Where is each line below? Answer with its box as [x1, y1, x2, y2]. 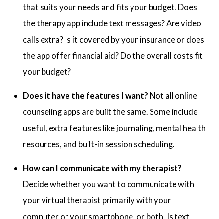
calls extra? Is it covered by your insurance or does [23, 34, 205, 44]
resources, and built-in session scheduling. [23, 138, 175, 149]
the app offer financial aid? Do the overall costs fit [23, 50, 203, 61]
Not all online [148, 90, 197, 101]
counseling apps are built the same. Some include [23, 106, 198, 117]
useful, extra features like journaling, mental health [23, 122, 206, 133]
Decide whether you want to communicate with [23, 178, 195, 189]
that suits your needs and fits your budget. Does [23, 1, 197, 12]
